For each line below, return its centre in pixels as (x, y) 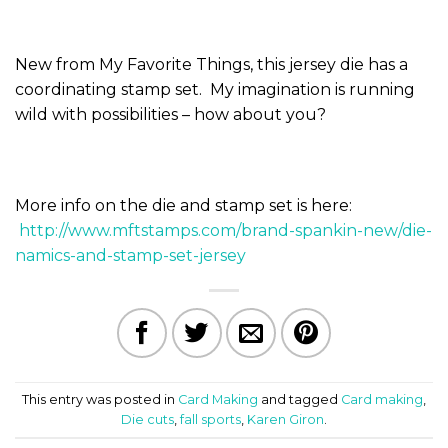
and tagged (299, 399)
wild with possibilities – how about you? (170, 114)
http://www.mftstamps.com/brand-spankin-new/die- (225, 231)
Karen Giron (285, 419)
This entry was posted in (100, 399)
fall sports (210, 419)
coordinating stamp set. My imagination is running (215, 89)
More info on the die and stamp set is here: (183, 206)
